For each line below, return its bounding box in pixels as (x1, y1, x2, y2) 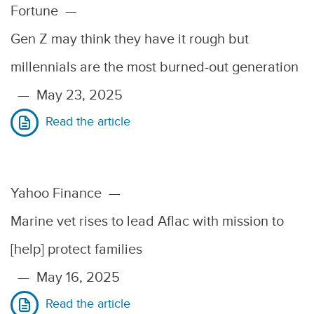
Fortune (11, 3, 58, 18)
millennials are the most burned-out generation (11, 59, 299, 74)
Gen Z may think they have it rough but (11, 31, 249, 46)
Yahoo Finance (11, 185, 102, 200)
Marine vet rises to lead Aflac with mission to (11, 213, 284, 228)
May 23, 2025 (36, 87, 123, 102)
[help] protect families (11, 241, 142, 257)
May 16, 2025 (36, 269, 120, 285)
